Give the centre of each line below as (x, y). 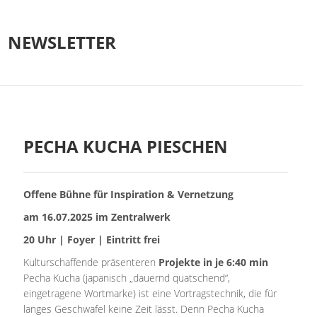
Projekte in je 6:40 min (214, 262)
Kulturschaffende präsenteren (91, 262)
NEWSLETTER (62, 42)
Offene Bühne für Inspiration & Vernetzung (129, 194)
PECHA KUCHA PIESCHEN (126, 146)
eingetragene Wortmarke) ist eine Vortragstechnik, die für (150, 293)
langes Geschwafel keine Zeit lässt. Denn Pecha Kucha (144, 309)
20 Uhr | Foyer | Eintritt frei (92, 240)
